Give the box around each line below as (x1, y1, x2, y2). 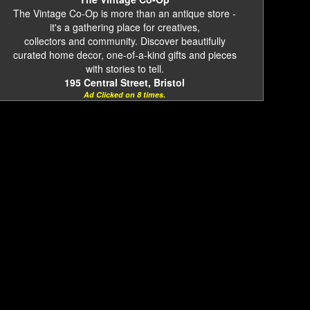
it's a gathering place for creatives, (49, 20, 200, 34)
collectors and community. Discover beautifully (24, 34, 226, 48)
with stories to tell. (85, 62, 164, 75)
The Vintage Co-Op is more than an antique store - (13, 6, 236, 20)
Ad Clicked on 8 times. (84, 89, 165, 100)
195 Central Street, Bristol (64, 75, 185, 89)
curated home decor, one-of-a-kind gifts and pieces (12, 48, 237, 62)
